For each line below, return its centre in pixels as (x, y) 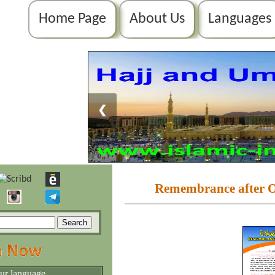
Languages (240, 19)
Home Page (73, 19)
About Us (157, 19)
